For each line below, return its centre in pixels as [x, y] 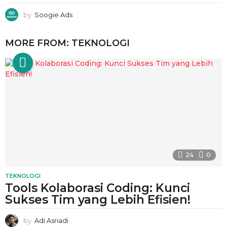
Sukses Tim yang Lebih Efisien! [98, 200]
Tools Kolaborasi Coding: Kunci [98, 188]
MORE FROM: [38, 43]
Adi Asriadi [51, 221]
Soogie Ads [53, 15]
